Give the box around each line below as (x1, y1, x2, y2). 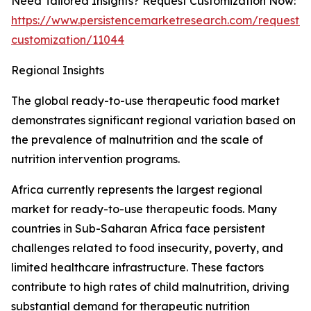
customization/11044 (11, 33, 124, 47)
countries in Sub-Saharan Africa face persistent (11, 221, 265, 236)
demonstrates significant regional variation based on (11, 113, 296, 128)
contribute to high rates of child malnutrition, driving (11, 280, 289, 294)
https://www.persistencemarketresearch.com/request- (11, 13, 304, 28)
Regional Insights (11, 63, 104, 78)
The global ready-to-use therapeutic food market (11, 94, 280, 108)
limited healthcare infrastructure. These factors (11, 260, 264, 275)
